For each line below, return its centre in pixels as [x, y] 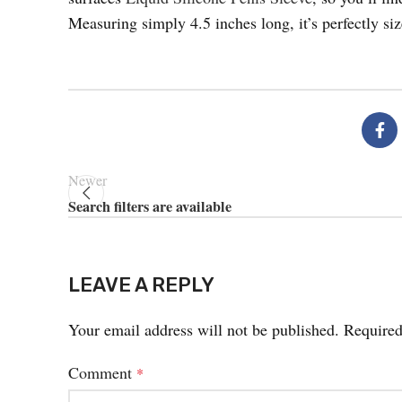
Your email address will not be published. [204, 329]
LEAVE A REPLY [141, 285]
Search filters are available [150, 206]
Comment [102, 372]
